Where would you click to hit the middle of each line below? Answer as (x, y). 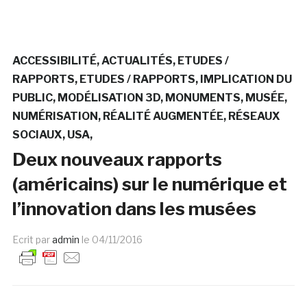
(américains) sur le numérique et (149, 184)
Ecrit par (32, 240)
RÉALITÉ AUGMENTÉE (163, 116)
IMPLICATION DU (246, 79)
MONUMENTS (202, 98)
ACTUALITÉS (137, 61)
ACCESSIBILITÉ (54, 61)
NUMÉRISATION (55, 116)
